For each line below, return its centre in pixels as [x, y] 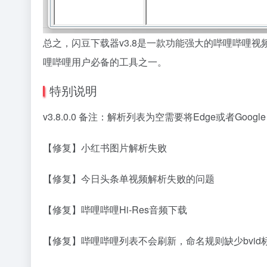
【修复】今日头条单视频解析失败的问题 [129, 178]
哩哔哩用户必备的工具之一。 [105, 62]
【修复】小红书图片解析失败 [105, 148]
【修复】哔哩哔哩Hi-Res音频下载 [115, 209]
